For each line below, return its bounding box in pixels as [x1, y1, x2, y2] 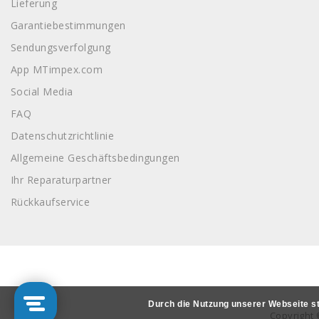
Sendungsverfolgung [11, 40, 111, 54]
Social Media [11, 84, 73, 98]
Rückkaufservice [11, 194, 90, 209]
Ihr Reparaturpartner [11, 172, 112, 187]
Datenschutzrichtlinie [11, 128, 115, 142]
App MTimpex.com [11, 62, 103, 76]
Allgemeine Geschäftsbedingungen [11, 150, 180, 164]
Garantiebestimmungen [11, 18, 126, 32]
